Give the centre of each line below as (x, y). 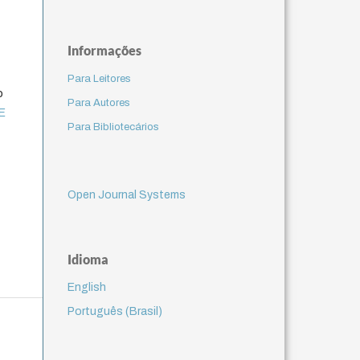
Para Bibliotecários (113, 127)
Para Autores (98, 102)
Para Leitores (99, 78)
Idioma (88, 259)
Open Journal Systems (126, 194)
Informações (104, 50)
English (86, 287)
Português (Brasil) (115, 311)
